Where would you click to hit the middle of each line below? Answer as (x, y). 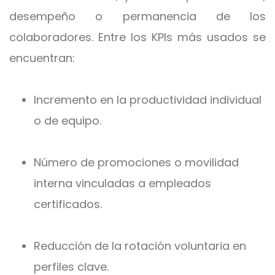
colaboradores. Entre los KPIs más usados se (137, 37)
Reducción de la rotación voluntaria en (140, 246)
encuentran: (42, 58)
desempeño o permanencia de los (137, 16)
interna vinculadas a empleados (122, 183)
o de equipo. (68, 121)
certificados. (68, 204)
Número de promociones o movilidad (136, 162)
